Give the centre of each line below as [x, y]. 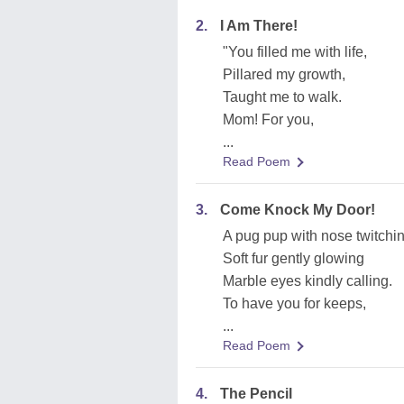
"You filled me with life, [295, 52]
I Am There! [259, 26]
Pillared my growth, [284, 74]
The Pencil [256, 394]
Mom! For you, [268, 119]
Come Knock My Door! [298, 210]
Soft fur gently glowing [294, 258]
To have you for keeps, [294, 303]
